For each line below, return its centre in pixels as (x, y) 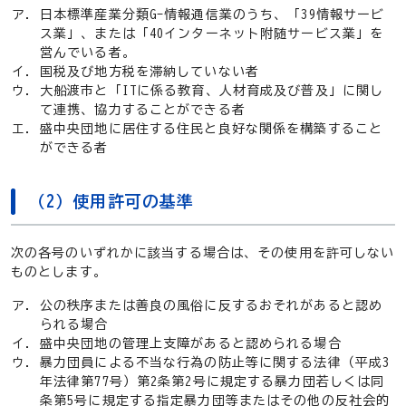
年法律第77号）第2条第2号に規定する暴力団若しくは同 (213, 382)
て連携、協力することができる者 (143, 110)
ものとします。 (59, 272)
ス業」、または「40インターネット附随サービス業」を (212, 34)
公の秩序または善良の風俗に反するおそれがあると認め (211, 306)
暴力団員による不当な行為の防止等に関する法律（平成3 (215, 363)
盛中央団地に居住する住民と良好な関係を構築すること (211, 129)
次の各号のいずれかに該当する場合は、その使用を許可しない (203, 253)
